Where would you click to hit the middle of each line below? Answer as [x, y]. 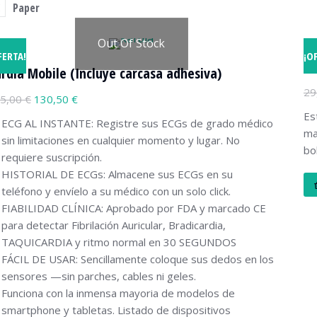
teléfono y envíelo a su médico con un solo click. [116, 191]
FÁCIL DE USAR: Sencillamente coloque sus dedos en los [138, 259]
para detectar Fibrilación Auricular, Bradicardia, [114, 225]
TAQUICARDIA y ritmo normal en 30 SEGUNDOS [119, 242]
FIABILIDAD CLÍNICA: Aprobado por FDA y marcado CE [134, 208]
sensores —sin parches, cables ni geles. [99, 276]
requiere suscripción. [52, 157]
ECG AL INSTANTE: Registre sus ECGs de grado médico [137, 123]
